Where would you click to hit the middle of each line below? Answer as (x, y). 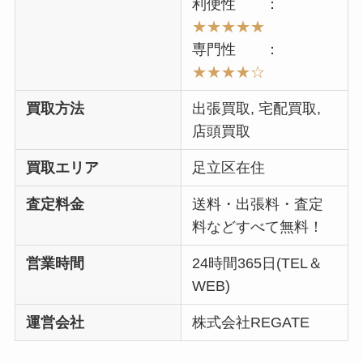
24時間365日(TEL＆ (258, 264)
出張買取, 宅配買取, (257, 109)
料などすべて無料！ (258, 227)
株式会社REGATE (251, 323)
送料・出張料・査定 (258, 205)
